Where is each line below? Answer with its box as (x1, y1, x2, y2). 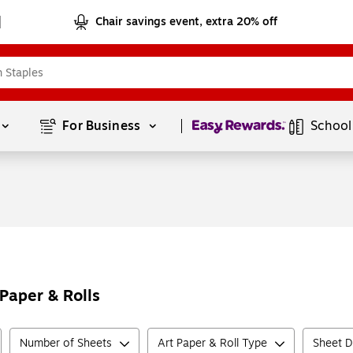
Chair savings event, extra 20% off (95, 13, 278, 30)
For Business (62, 117, 144, 136)
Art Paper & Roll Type (158, 335, 267, 351)
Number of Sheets (20, 335, 112, 351)
